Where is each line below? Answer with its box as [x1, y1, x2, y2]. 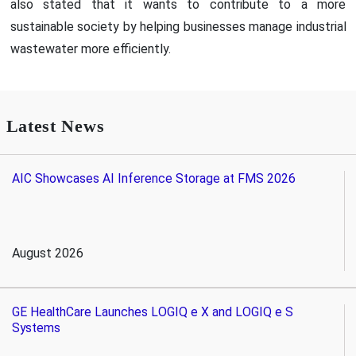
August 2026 [11, 245, 83, 261]
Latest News [6, 115, 105, 136]
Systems [11, 319, 60, 335]
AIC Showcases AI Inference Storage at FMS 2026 [11, 170, 296, 186]
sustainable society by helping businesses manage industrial [10, 18, 346, 34]
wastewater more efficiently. [10, 41, 171, 56]
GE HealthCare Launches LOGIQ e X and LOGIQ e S [11, 304, 293, 319]
